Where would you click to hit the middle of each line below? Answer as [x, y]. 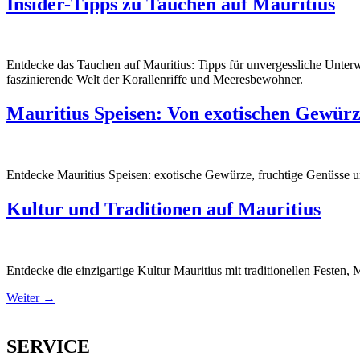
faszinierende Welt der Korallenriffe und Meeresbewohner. [155, 80]
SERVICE [48, 346]
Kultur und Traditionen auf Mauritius [164, 209]
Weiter [25, 298]
